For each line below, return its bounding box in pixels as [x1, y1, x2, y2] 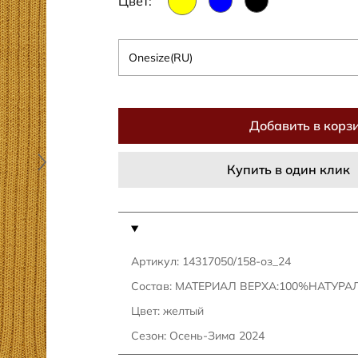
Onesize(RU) [129, 50, 193, 65]
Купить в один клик [227, 161, 350, 177]
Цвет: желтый [131, 304, 204, 318]
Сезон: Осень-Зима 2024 [131, 328, 265, 343]
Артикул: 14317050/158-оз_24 [131, 254, 291, 268]
